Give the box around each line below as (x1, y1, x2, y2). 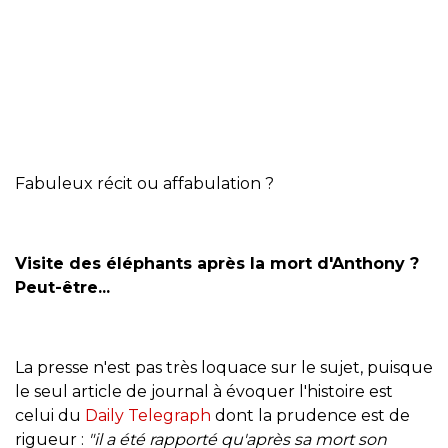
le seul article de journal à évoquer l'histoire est (15, 381, 393, 401)
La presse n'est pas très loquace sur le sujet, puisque (15, 357, 433, 377)
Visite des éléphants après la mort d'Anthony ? (15, 253, 419, 273)
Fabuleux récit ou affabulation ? (15, 173, 274, 193)
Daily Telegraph (85, 405, 211, 425)
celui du (15, 405, 85, 425)
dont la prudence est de (211, 405, 410, 425)
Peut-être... (15, 277, 110, 297)
